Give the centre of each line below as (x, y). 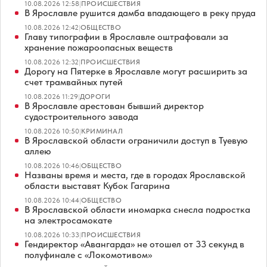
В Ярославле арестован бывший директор (114, 106)
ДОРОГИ (95, 97)
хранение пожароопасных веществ (99, 48)
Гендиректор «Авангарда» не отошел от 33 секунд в (134, 244)
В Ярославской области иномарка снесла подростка (137, 210)
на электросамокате (68, 221)
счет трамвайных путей (74, 82)
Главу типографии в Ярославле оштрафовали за (126, 37)
